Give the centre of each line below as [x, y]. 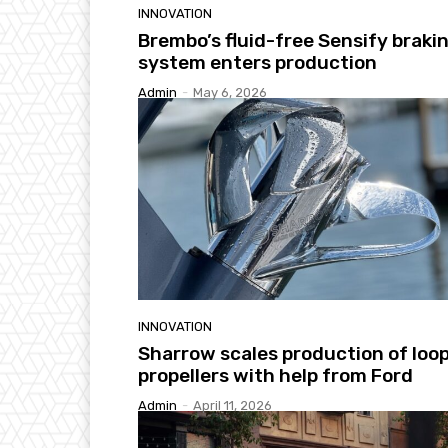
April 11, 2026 [232, 405]
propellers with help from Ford [275, 375]
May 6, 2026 [230, 93]
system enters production [257, 63]
